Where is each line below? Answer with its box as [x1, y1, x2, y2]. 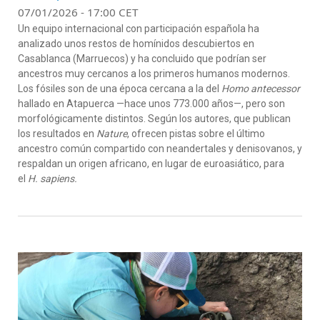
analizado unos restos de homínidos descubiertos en [18, 38, 254, 49]
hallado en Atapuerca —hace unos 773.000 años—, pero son [18, 98, 285, 109]
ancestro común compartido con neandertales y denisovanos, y [18, 143, 302, 154]
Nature [96, 128, 127, 139]
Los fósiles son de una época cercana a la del [18, 83, 221, 94]
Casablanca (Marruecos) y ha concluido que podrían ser [18, 53, 266, 64]
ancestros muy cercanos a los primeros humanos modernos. [18, 68, 290, 79]
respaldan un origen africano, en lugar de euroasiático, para [18, 158, 284, 169]
